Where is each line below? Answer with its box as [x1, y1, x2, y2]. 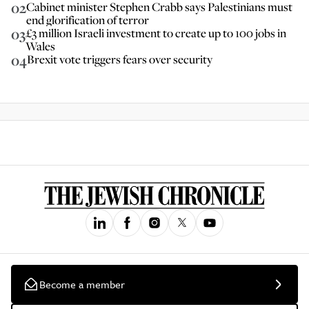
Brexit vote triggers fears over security [27, 51, 212, 67]
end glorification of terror [26, 12, 149, 28]
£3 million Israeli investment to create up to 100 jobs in [26, 25, 286, 41]
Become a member [39, 276, 125, 292]
